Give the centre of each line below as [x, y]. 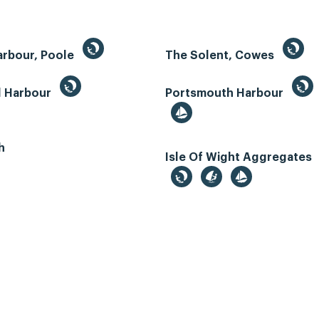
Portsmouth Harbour [226, 94]
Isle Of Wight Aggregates [240, 158]
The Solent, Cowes [221, 56]
